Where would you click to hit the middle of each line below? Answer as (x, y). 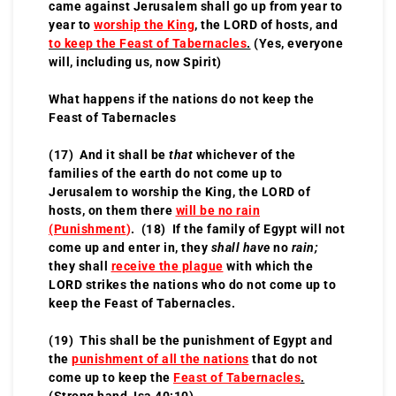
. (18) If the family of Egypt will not (238, 228)
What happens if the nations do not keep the (182, 99)
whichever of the (244, 154)
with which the (270, 266)
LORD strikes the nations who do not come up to (192, 284)
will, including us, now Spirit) (135, 61)
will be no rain (217, 210)
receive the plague (167, 266)
